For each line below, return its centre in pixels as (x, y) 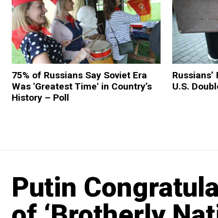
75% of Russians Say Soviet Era (79, 75)
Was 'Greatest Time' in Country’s (82, 86)
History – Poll (40, 97)
